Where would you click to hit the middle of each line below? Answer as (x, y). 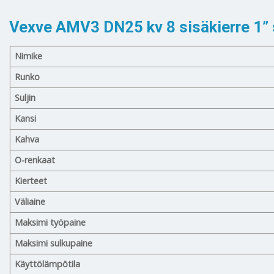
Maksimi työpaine (50, 222)
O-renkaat (35, 160)
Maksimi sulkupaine (54, 243)
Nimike (29, 56)
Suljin (25, 97)
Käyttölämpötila (48, 264)
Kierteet (31, 180)
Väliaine (30, 201)
